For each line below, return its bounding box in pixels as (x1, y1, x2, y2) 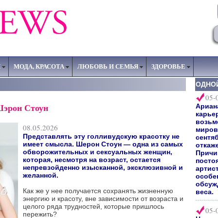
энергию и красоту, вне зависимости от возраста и (23, 195, 183, 202)
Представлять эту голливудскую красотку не (23, 132, 180, 140)
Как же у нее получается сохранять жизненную (23, 187, 173, 195)
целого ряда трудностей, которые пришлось (23, 202, 164, 210)
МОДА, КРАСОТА (14, 62, 64, 71)
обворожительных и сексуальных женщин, (23, 148, 172, 156)
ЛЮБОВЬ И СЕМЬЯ (77, 62, 138, 71)
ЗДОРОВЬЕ (151, 62, 185, 71)
